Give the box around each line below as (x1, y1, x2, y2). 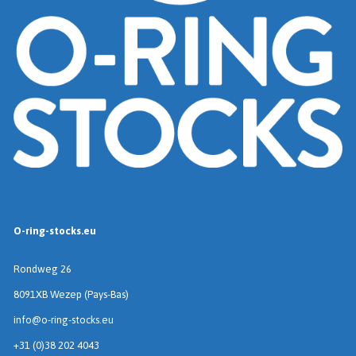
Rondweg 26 (14, 263, 72, 276)
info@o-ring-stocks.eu (14, 314, 114, 327)
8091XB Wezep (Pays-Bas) (14, 288, 129, 301)
